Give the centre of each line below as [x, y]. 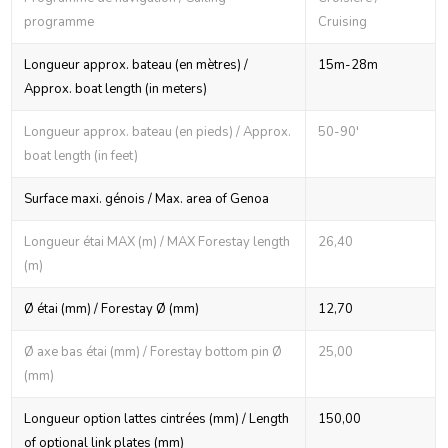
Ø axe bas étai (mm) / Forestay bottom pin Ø [153, 351]
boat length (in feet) [81, 155]
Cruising [343, 21]
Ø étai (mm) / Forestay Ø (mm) [112, 308]
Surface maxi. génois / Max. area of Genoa [147, 198]
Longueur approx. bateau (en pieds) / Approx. [158, 131]
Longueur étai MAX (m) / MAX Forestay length [157, 241]
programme [59, 21]
